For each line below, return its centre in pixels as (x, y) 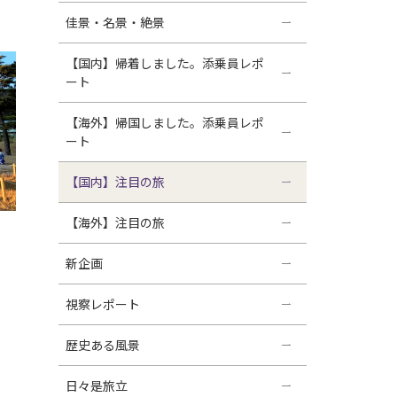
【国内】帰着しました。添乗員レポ (165, 62)
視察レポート (103, 304)
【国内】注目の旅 (115, 181)
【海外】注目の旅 (115, 222)
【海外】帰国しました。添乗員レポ (165, 122)
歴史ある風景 (103, 344)
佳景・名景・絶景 (115, 22)
